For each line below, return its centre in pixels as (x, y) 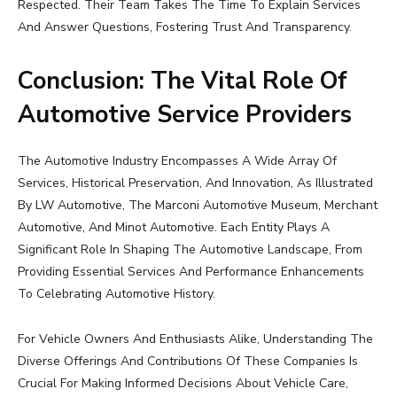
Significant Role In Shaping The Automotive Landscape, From (190, 250)
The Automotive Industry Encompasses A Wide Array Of (177, 161)
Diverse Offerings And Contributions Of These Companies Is (188, 362)
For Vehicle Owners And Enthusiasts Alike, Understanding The (195, 339)
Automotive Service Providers (185, 115)
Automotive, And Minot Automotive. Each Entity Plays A (174, 228)
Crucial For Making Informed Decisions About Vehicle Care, (183, 384)
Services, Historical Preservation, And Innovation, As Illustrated (195, 183)
